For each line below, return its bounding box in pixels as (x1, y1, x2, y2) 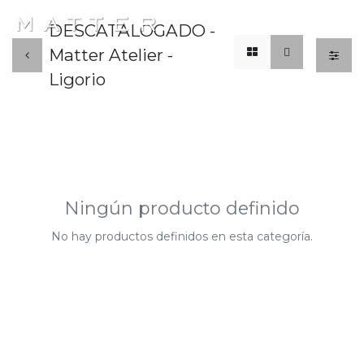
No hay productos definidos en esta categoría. (51, 229, 313, 244)
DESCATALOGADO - (49, 20, 215, 41)
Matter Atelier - (49, 45, 173, 65)
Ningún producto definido (64, 197, 300, 219)
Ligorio (49, 69, 106, 89)
